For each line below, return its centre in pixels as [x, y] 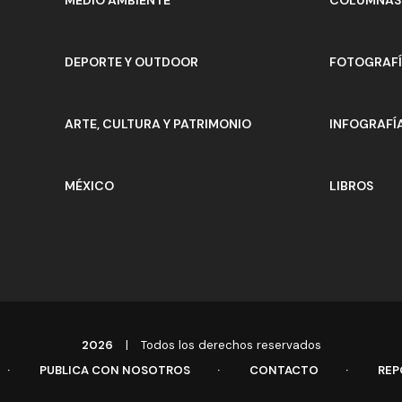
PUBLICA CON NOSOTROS [115, 370]
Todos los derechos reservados [229, 345]
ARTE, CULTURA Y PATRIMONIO [158, 123]
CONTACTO [284, 370]
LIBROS [351, 185]
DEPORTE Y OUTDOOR [131, 61]
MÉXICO [89, 185]
